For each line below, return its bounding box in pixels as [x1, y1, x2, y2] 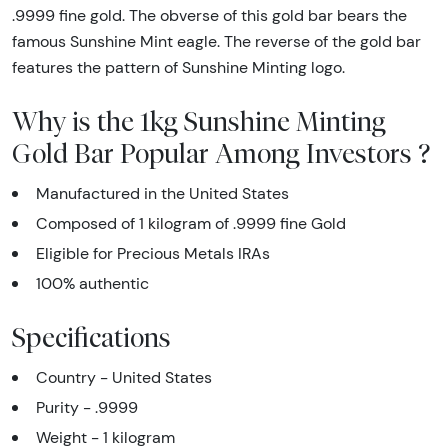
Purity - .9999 [36, 397, 138, 417]
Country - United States [36, 367, 212, 387]
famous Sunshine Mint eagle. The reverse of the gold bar [12, 31, 421, 51]
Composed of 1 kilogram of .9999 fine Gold [36, 213, 346, 233]
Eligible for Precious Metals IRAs [36, 243, 270, 263]
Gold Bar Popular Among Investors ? [12, 136, 430, 169]
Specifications [12, 320, 171, 353]
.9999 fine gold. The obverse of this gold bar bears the [12, 5, 407, 25]
